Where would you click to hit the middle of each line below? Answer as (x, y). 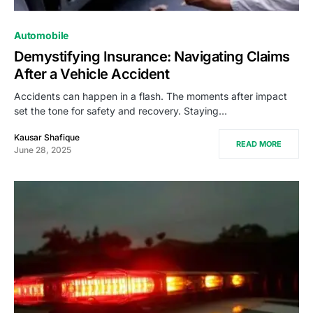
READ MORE (259, 144)
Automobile (42, 35)
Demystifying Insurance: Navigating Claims (152, 56)
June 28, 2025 (43, 150)
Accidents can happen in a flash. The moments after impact (151, 96)
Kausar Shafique (47, 137)
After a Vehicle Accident (92, 74)
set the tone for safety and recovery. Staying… (121, 110)
